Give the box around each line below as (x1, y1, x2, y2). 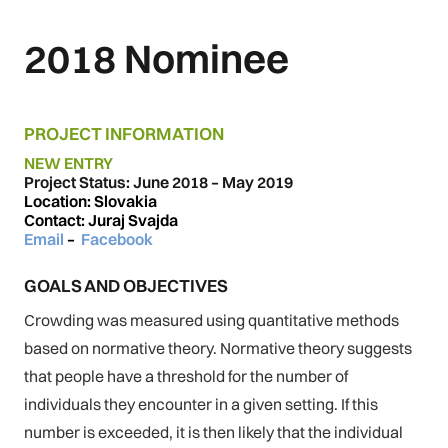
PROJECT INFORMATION (24, 122, 224, 144)
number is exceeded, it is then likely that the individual (24, 422, 403, 443)
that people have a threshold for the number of (24, 366, 348, 387)
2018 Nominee (24, 33, 289, 83)
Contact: (24, 210, 88, 231)
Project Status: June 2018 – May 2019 (24, 172, 293, 193)
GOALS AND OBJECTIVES (24, 274, 228, 296)
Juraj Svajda (88, 210, 178, 231)
